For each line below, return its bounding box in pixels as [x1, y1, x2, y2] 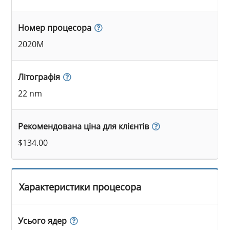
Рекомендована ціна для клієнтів [18, 120, 149, 132]
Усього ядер [18, 215, 67, 226]
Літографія [18, 71, 61, 83]
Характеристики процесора [19, 180, 142, 194]
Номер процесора [18, 22, 92, 33]
